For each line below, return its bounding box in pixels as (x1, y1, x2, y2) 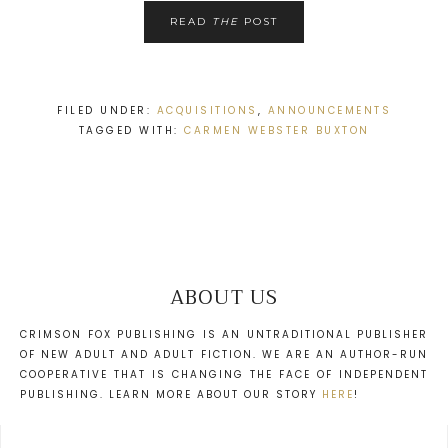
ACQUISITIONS (156, 103, 258, 119)
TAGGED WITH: (78, 123, 184, 139)
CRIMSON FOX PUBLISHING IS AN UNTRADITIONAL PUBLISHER (20, 326, 428, 342)
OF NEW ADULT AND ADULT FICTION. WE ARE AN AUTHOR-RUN (20, 346, 428, 362)
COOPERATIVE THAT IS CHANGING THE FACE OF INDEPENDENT (20, 366, 428, 382)
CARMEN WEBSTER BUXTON (184, 123, 370, 139)
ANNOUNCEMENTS (267, 103, 391, 119)
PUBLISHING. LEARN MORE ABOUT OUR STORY (20, 386, 322, 402)
